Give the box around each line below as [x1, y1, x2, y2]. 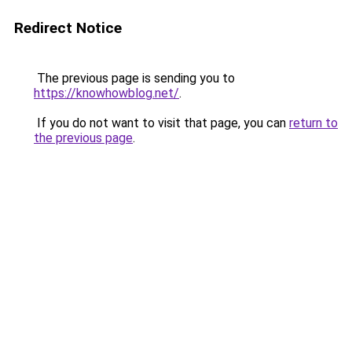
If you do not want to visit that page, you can [34, 115, 289, 130]
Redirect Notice [14, 19, 122, 37]
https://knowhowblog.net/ [34, 86, 179, 101]
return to [289, 115, 338, 130]
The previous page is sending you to [34, 71, 235, 86]
